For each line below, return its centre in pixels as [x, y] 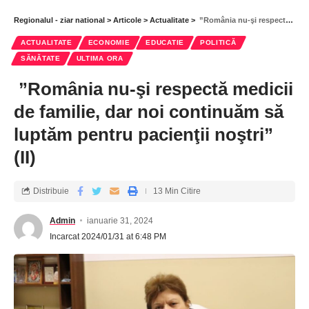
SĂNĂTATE [41, 58]
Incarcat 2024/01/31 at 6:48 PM [108, 236]
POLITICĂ [218, 42]
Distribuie [51, 191]
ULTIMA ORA [100, 58]
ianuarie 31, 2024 [120, 220]
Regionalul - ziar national [59, 20]
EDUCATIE [165, 42]
